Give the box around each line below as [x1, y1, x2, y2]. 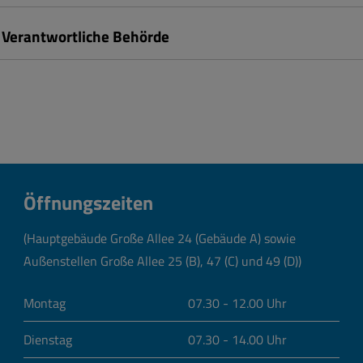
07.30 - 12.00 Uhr [187, 293, 287, 314]
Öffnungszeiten [23, 187, 153, 217]
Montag [23, 293, 66, 314]
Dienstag [23, 330, 72, 350]
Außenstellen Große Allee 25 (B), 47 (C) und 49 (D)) [23, 251, 301, 271]
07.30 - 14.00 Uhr [187, 330, 287, 350]
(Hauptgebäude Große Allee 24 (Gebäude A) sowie [23, 228, 296, 249]
